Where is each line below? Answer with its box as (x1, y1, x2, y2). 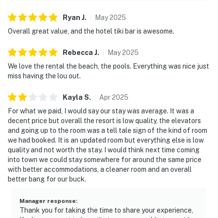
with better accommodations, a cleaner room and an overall (8, 165, 192, 173)
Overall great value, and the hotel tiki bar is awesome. (8, 27, 174, 35)
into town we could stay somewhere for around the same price (8, 155, 201, 163)
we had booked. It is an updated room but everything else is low (8, 136, 204, 144)
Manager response (19, 197, 76, 204)
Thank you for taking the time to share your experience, (19, 206, 193, 214)
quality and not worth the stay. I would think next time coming (8, 145, 200, 154)
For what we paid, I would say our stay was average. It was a (8, 107, 194, 115)
